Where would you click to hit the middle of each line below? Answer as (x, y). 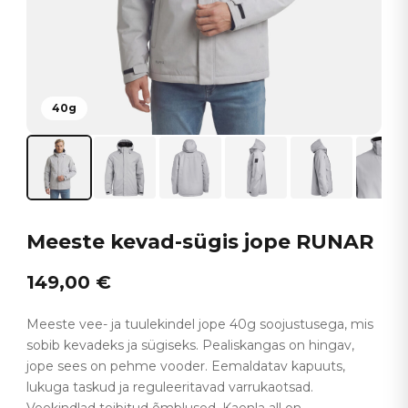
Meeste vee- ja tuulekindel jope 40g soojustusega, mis (200, 325)
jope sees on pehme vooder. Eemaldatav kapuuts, (186, 367)
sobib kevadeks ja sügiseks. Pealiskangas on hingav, (191, 346)
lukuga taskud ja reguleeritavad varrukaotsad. (170, 388)
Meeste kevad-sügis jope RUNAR (200, 242)
